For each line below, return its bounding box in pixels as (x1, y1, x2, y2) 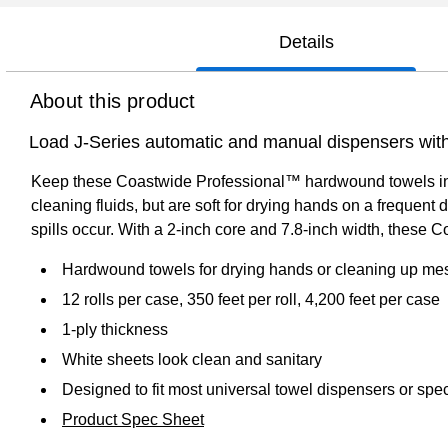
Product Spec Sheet (62, 410, 204, 428)
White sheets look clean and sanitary (62, 350, 322, 368)
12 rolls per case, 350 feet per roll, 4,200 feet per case (62, 290, 440, 308)
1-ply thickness (62, 320, 168, 338)
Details (278, 31, 334, 52)
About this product (30, 89, 196, 112)
